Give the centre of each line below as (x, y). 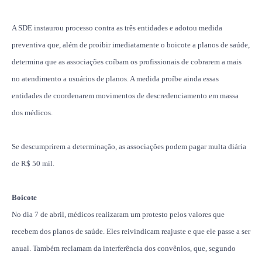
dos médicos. (32, 112)
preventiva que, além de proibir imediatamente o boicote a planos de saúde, (131, 44)
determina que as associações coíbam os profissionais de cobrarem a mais (127, 61)
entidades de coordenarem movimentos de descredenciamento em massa (125, 95)
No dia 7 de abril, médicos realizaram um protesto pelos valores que (118, 214)
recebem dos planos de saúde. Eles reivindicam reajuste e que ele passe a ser (131, 231)
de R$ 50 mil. (33, 163)
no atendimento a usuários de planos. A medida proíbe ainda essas (115, 78)
